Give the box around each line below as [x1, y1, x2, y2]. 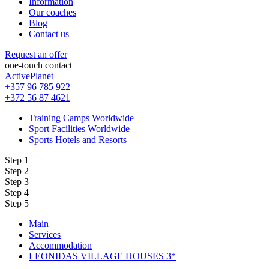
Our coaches [29, 7, 76, 17]
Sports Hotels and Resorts [29, 134, 127, 145]
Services [29, 229, 61, 240]
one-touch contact [5, 59, 72, 70]
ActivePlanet [5, 70, 53, 81]
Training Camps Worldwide [29, 112, 134, 123]
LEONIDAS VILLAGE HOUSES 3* [29, 250, 176, 261]
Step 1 [5, 154, 29, 165]
